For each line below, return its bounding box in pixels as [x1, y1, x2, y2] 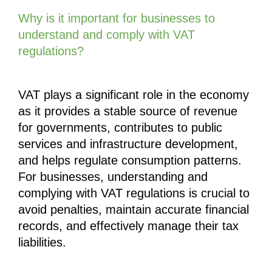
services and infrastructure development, [18, 137, 238, 151]
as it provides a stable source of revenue [18, 104, 237, 118]
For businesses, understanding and [18, 169, 208, 183]
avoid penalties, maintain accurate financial [18, 202, 249, 216]
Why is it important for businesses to [18, 12, 215, 25]
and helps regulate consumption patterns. [18, 153, 242, 167]
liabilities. [18, 235, 66, 249]
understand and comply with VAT [18, 28, 195, 42]
